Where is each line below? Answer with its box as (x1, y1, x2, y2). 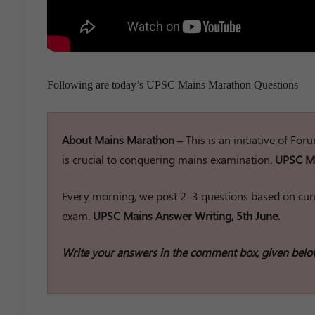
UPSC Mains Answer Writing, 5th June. (93, 207, 280, 223)
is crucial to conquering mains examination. (62, 151, 275, 167)
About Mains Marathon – (62, 131, 186, 147)
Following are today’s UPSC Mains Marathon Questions (47, 78, 298, 91)
